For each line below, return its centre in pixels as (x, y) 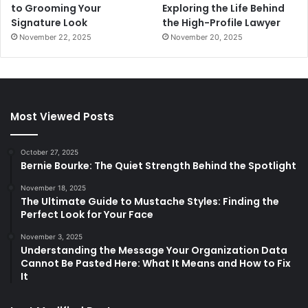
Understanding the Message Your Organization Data (154, 250)
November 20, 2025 (207, 37)
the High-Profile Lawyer (222, 22)
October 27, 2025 (49, 152)
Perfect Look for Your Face (87, 214)
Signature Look (49, 22)
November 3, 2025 (52, 236)
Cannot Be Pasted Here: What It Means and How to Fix (156, 263)
